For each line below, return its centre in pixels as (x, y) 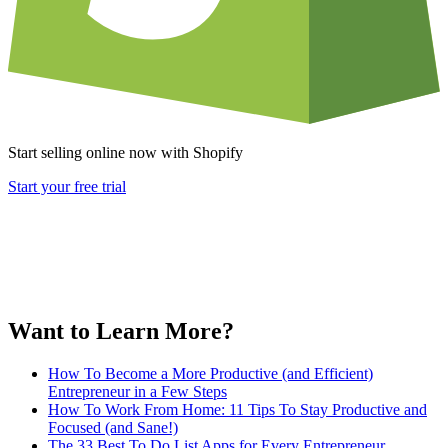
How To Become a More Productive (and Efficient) (210, 373)
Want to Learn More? (121, 330)
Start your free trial (67, 187)
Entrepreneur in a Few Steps (137, 391)
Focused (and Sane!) (113, 427)
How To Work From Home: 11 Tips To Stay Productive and (237, 409)
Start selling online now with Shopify (125, 153)
